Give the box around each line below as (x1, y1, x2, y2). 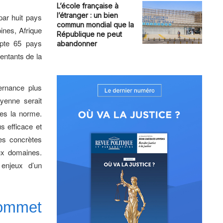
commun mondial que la (56, 20, 134, 29)
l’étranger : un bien (56, 11, 118, 20)
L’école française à (56, 1, 118, 10)
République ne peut (56, 30, 122, 39)
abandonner (56, 39, 97, 48)
